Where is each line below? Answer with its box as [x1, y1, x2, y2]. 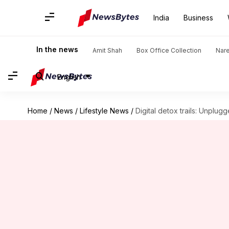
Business [184, 13, 213, 22]
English [57, 72, 81, 81]
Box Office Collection [136, 47, 201, 54]
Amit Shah [93, 47, 122, 54]
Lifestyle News [79, 106, 129, 115]
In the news [36, 45, 78, 54]
